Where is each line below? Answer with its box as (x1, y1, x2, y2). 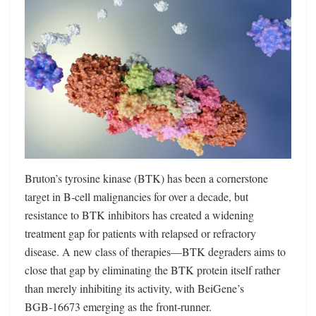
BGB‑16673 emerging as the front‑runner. (25, 298, 212, 314)
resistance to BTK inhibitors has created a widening (25, 207, 254, 222)
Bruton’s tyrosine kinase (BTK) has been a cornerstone (25, 170, 268, 186)
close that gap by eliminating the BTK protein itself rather (25, 262, 280, 277)
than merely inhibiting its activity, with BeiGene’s (25, 280, 244, 296)
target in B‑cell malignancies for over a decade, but (25, 188, 248, 204)
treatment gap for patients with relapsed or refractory (25, 225, 256, 241)
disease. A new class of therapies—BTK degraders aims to (25, 243, 286, 259)
